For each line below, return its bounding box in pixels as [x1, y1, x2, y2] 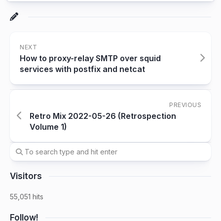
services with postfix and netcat [20, 64, 145, 74]
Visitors [10, 171, 42, 182]
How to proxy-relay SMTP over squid [20, 53, 161, 64]
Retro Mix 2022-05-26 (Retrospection [30, 111, 176, 121]
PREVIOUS [169, 101, 201, 109]
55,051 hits [10, 192, 43, 201]
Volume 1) [30, 122, 67, 132]
